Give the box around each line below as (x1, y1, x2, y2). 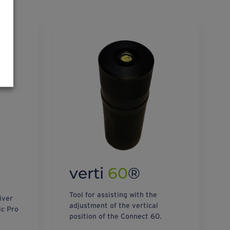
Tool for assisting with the (69, 190, 157, 199)
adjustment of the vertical (69, 201, 158, 209)
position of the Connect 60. (69, 212, 162, 220)
